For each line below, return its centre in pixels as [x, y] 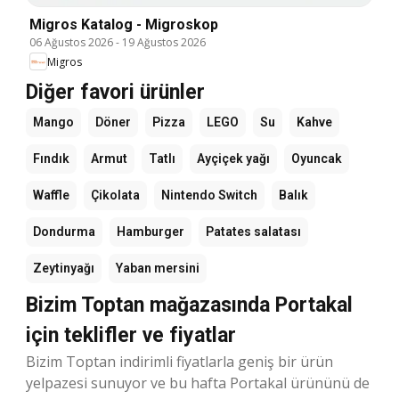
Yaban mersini [158, 269]
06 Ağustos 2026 [71, 43]
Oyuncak [317, 159]
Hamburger [151, 232]
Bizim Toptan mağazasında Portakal [189, 305]
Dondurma [64, 232]
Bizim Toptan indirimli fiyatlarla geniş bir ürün [179, 362]
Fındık [51, 159]
